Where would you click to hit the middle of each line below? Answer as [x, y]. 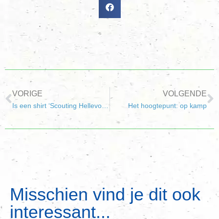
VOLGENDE [185, 93]
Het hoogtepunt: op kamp [167, 105]
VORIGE [27, 93]
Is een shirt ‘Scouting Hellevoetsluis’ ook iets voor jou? [105, 105]
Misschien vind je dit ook [105, 194]
